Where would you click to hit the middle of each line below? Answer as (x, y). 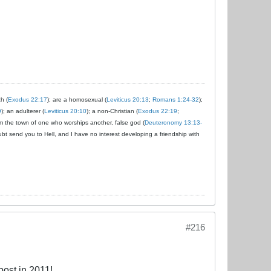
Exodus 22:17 (28, 99)
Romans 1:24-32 (176, 99)
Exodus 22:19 (158, 111)
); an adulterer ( (23, 111)
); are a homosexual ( (77, 99)
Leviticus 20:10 (65, 111)
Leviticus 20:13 (128, 99)
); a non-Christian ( (112, 111)
